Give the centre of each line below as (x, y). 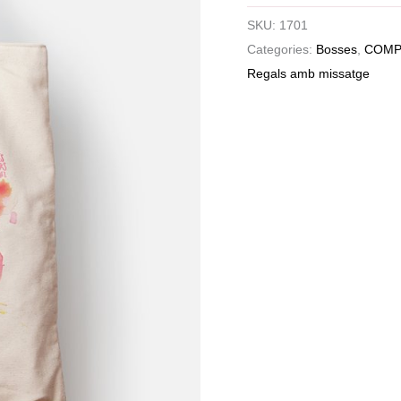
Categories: (282, 49)
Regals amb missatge (309, 73)
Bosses (337, 49)
